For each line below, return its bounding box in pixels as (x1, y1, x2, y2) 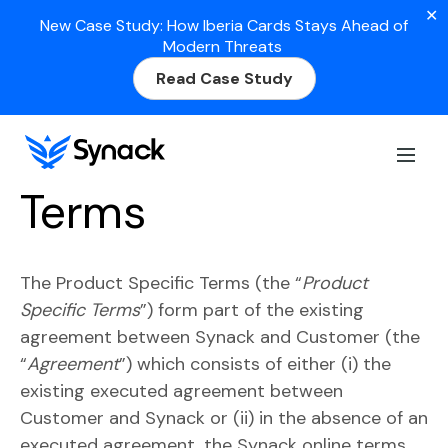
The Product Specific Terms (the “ (20, 271, 302, 295)
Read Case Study (155, 68, 293, 89)
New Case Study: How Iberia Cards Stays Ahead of (40, 15, 408, 36)
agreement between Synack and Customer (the (20, 325, 420, 349)
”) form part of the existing (140, 298, 364, 322)
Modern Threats (162, 36, 286, 57)
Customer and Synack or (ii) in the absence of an (20, 406, 428, 430)
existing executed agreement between (20, 379, 343, 403)
